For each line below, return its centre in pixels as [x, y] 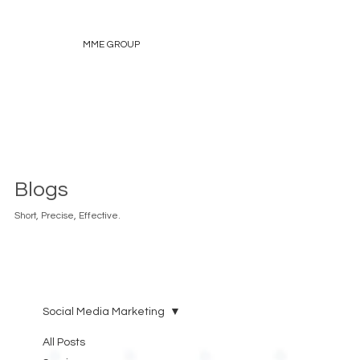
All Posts [63, 343]
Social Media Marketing [103, 312]
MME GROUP [112, 44]
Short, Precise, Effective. [67, 215]
